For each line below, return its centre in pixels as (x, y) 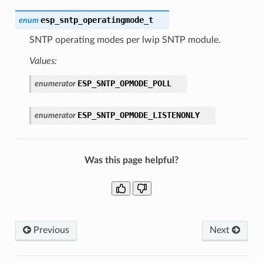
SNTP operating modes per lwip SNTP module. (125, 40)
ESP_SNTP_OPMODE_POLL (124, 83)
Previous (50, 230)
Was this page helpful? (131, 160)
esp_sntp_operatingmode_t (97, 20)
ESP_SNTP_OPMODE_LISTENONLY (138, 115)
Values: (43, 61)
